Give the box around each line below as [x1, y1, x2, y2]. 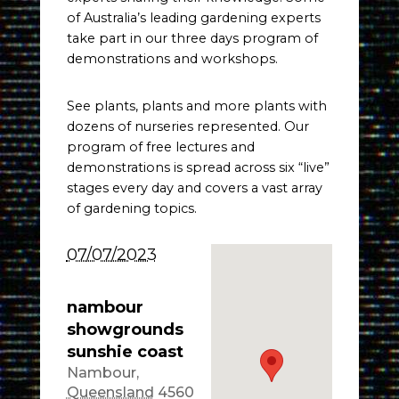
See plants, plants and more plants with [66, 98, 327, 115]
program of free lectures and [66, 139, 255, 156]
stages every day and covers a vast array [66, 180, 322, 197]
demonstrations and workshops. [66, 50, 278, 67]
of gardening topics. [66, 200, 197, 217]
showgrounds [66, 320, 183, 340]
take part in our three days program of [66, 29, 318, 46]
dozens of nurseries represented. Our [66, 118, 309, 135]
